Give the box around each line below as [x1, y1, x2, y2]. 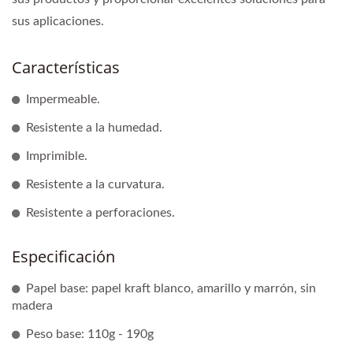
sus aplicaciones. [12, 14, 104, 28]
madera [12, 299, 53, 312]
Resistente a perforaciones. [26, 206, 175, 219]
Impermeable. [26, 92, 100, 106]
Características [12, 56, 120, 78]
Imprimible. [26, 149, 87, 162]
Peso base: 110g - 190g [26, 327, 154, 340]
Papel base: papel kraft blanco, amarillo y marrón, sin [26, 281, 316, 295]
